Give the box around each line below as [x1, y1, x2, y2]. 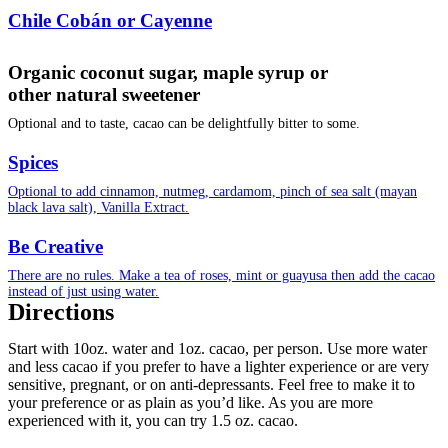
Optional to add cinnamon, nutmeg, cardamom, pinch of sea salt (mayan [8, 184, 417, 200]
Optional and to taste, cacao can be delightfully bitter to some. [8, 116, 360, 132]
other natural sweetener [8, 84, 200, 106]
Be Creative [8, 236, 103, 258]
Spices [8, 152, 58, 174]
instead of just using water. [8, 284, 159, 300]
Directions [8, 299, 114, 326]
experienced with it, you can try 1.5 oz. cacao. [8, 412, 298, 430]
